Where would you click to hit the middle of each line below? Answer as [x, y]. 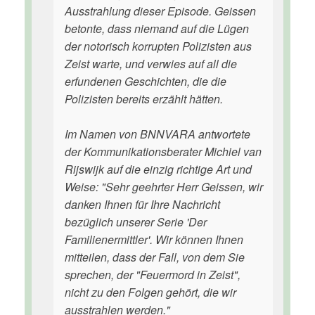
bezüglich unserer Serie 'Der [136, 222]
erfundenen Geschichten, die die [146, 81]
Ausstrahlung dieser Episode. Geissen [160, 11]
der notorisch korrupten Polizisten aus [158, 46]
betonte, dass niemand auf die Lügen [157, 28]
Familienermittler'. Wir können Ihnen [154, 239]
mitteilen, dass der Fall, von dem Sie [155, 257]
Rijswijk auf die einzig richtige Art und [158, 169]
